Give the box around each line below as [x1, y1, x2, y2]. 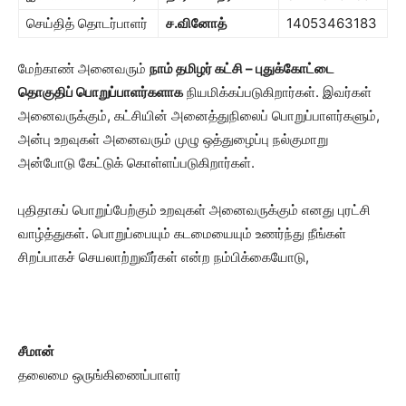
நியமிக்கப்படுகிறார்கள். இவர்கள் [183, 82, 372, 101]
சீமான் [18, 342, 54, 360]
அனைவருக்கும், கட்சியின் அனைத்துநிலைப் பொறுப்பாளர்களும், [18, 106, 380, 124]
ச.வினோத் [166, 14, 227, 32]
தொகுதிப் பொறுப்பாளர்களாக [18, 82, 183, 101]
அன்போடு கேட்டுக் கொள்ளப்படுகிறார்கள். [18, 153, 255, 171]
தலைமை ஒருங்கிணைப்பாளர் [18, 365, 181, 383]
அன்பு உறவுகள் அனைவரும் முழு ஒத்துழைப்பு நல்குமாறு [18, 130, 328, 148]
